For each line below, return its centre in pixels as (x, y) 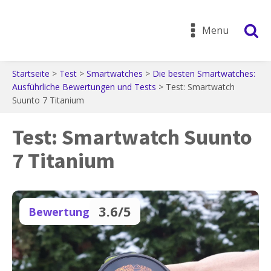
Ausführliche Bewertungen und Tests (84, 87)
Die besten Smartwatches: (204, 73)
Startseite (31, 73)
